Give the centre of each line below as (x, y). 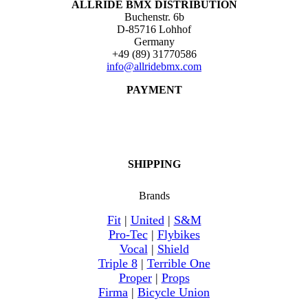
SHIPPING (154, 164)
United (147, 220)
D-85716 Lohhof (154, 30)
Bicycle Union (174, 293)
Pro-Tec (128, 235)
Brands (154, 196)
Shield (173, 249)
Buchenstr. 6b (154, 17)
